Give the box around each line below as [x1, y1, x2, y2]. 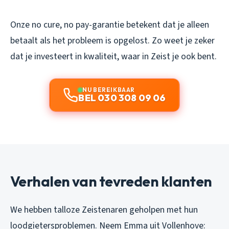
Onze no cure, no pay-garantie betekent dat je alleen [10, 18, 209, 31]
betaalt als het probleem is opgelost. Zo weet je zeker [10, 34, 215, 47]
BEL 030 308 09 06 [78, 91, 166, 104]
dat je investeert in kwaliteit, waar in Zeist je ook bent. [10, 50, 217, 63]
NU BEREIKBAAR [82, 85, 135, 94]
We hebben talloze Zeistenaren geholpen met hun [10, 203, 198, 216]
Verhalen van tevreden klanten [10, 172, 212, 190]
